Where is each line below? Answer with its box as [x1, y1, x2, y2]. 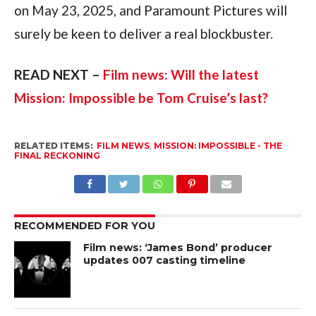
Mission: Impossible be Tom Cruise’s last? [13, 89, 268, 106]
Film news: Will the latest [102, 66, 259, 83]
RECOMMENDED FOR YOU [13, 219, 155, 232]
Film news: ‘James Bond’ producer [83, 241, 273, 254]
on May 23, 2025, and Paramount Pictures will [13, 1, 287, 18]
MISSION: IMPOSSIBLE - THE [153, 140, 282, 151]
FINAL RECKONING [13, 150, 100, 161]
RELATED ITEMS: [13, 140, 93, 151]
